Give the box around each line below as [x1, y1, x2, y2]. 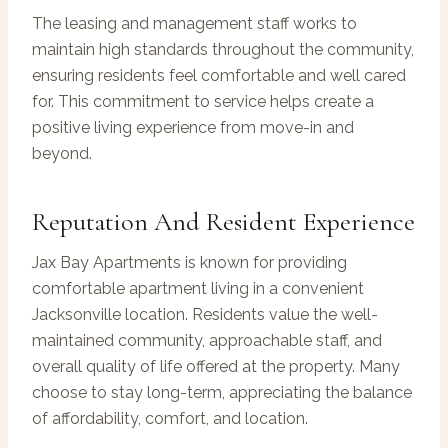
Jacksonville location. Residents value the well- [32, 304, 378, 324]
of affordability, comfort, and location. [32, 408, 308, 428]
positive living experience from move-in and [32, 117, 354, 137]
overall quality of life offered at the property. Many [32, 356, 400, 376]
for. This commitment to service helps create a [32, 91, 374, 111]
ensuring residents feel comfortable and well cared [32, 65, 406, 85]
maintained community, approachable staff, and [32, 330, 382, 350]
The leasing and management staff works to [32, 13, 357, 33]
